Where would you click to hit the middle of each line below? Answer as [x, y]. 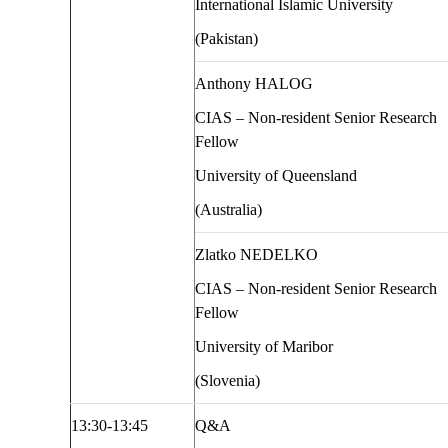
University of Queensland [276, 176]
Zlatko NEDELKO [256, 255]
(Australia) [230, 210]
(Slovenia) [227, 381]
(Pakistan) [226, 39]
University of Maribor [264, 347]
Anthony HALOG [254, 84]
